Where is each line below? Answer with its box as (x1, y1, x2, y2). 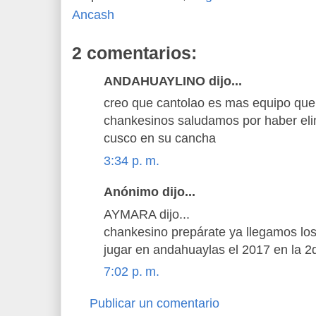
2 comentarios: (72, 42, 197, 63)
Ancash (72, 7, 114, 22)
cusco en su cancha (104, 131, 216, 146)
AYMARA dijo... (104, 207, 190, 221)
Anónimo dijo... (104, 185, 195, 200)
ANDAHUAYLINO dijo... (104, 73, 242, 88)
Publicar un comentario (90, 296, 219, 310)
